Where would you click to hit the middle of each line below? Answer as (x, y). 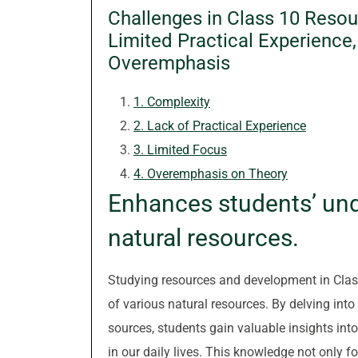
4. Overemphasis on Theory (211, 174)
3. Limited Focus (180, 150)
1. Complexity (172, 102)
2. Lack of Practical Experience (220, 126)
